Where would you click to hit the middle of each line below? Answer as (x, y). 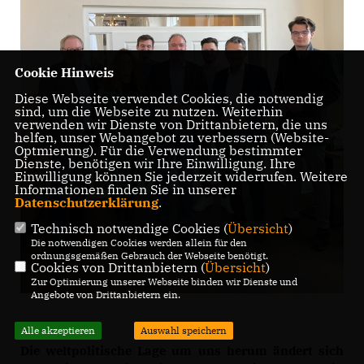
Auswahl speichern (183, 331)
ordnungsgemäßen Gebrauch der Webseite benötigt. (149, 256)
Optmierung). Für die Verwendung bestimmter (158, 151)
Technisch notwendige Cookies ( (129, 229)
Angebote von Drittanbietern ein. (105, 295)
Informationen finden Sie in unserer (125, 190)
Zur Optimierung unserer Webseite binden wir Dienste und (164, 282)
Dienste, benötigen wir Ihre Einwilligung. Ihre (155, 164)
